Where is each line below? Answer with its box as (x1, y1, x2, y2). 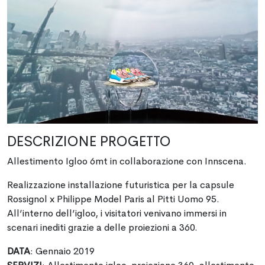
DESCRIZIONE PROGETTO (7, 132, 171, 151)
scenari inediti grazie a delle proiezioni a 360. (7, 221, 198, 234)
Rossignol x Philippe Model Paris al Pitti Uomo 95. (7, 193, 219, 206)
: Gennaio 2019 (30, 245, 95, 258)
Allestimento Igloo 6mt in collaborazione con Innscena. (7, 155, 247, 168)
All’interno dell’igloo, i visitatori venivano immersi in (7, 207, 227, 220)
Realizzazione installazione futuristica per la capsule (7, 179, 234, 192)
